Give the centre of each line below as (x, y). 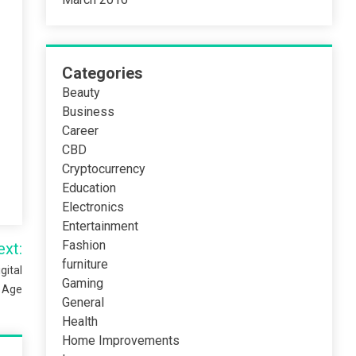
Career (81, 131)
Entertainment (101, 226)
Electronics (93, 207)
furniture (85, 264)
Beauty (81, 93)
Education (89, 188)
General (83, 302)
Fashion (84, 245)
